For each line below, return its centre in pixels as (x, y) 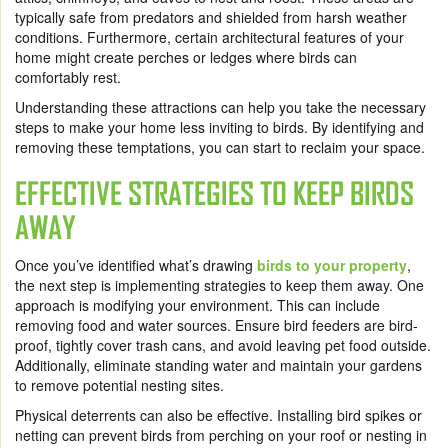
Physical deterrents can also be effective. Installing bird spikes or (218, 415)
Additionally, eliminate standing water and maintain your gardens (218, 365)
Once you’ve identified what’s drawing (136, 265)
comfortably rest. (68, 77)
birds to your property (332, 265)
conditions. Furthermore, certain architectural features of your (209, 37)
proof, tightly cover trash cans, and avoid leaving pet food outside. (223, 345)
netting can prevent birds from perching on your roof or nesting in (221, 435)
